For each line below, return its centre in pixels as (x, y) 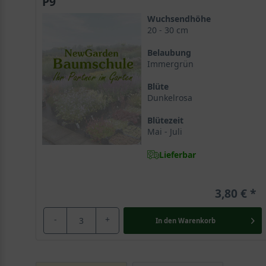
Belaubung (169, 53)
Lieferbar (177, 154)
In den (166, 220)
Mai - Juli (164, 132)
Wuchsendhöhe (179, 19)
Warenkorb (197, 220)
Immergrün (170, 64)
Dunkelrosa (170, 98)
